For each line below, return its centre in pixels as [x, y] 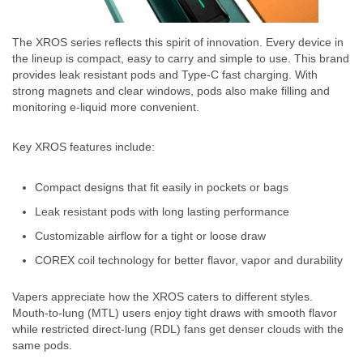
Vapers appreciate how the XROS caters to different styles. [162, 296]
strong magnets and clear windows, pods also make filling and [171, 90]
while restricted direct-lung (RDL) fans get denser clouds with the [178, 329]
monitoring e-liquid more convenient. [106, 107]
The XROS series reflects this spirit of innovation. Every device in [178, 42]
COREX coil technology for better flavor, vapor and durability [189, 260]
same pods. [42, 345]
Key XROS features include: [83, 146]
